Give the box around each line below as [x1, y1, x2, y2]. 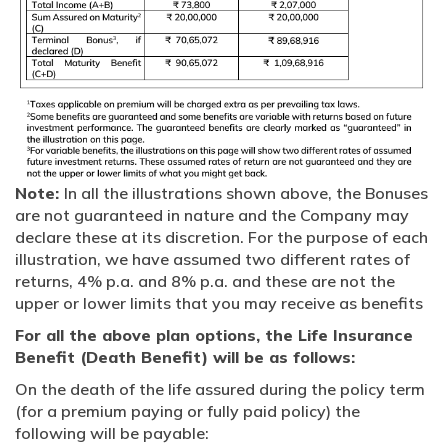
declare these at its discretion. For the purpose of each [15, 227, 428, 248]
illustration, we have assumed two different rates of [15, 249, 410, 270]
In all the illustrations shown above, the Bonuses [64, 183, 428, 204]
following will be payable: [15, 423, 209, 444]
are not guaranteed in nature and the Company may [15, 205, 409, 226]
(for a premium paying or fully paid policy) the [15, 401, 360, 422]
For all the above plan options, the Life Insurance [15, 325, 413, 346]
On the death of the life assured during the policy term [15, 379, 425, 400]
